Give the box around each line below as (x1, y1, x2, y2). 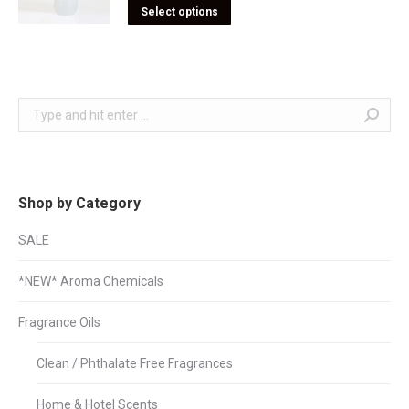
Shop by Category (18, 194, 141, 212)
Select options (141, 5, 218, 18)
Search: (17, 100, 61, 115)
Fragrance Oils (18, 315, 100, 330)
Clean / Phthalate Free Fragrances (37, 356, 233, 371)
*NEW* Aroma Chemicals (18, 274, 163, 288)
